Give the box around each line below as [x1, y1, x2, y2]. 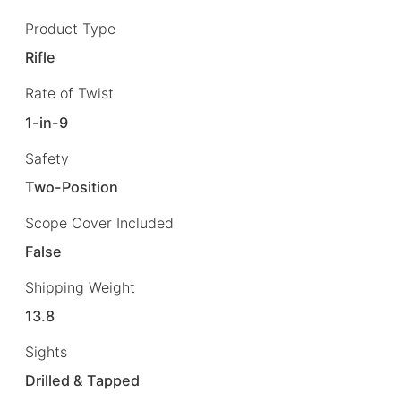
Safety [25, 149, 69, 167]
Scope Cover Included [25, 213, 174, 232]
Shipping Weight [25, 277, 135, 296]
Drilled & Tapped [25, 371, 141, 390]
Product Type [25, 20, 115, 38]
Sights [25, 343, 67, 362]
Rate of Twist [25, 84, 114, 103]
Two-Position [25, 177, 119, 196]
